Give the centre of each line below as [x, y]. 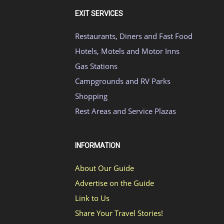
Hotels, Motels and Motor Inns [127, 51]
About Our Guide [104, 168]
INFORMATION [97, 145]
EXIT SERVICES [99, 13]
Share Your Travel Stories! [119, 213]
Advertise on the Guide [114, 183]
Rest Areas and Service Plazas [125, 111]
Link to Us [92, 198]
